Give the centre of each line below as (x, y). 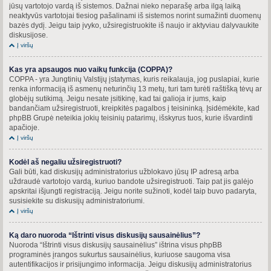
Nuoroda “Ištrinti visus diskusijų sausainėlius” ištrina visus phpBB (116, 245)
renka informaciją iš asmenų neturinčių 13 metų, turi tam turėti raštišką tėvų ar (135, 89)
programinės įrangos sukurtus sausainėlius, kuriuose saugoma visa (120, 254)
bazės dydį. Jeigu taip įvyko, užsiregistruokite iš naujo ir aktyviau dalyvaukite (134, 25)
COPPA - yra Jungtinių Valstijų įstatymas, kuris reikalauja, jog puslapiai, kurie (134, 79)
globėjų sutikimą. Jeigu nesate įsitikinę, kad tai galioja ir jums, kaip (118, 98)
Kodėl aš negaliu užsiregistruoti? (65, 162)
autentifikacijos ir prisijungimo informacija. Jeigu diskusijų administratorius (130, 264)
